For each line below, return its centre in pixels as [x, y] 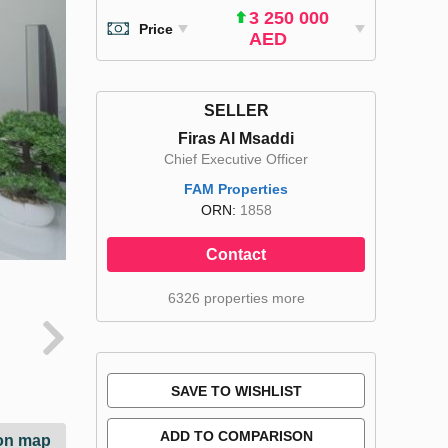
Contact [236, 254]
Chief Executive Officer [236, 159]
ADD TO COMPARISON [236, 436]
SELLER [236, 110]
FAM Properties [236, 189]
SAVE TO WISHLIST [236, 391]
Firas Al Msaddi [236, 138]
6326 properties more [236, 298]
